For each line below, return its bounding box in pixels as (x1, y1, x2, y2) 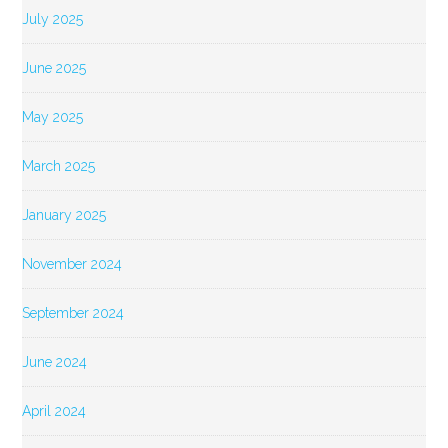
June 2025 (22, 60, 87, 77)
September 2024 (22, 305, 125, 322)
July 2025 (22, 11, 84, 28)
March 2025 (22, 158, 96, 175)
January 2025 (22, 207, 107, 224)
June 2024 (22, 354, 88, 371)
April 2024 (22, 403, 87, 420)
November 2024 (22, 256, 123, 273)
